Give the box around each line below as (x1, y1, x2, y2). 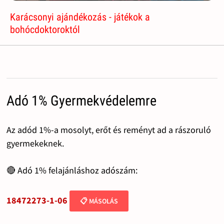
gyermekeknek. (6, 137, 64, 149)
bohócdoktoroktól (10, 23, 80, 36)
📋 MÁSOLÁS (79, 196, 118, 206)
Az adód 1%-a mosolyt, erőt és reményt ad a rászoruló (6, 124, 211, 136)
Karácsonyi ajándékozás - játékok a (10, 11, 150, 23)
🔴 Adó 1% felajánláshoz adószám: (6, 164, 137, 176)
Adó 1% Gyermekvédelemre (6, 92, 156, 109)
